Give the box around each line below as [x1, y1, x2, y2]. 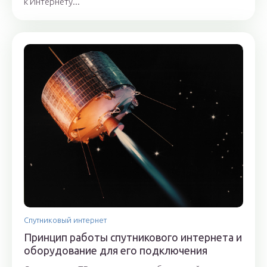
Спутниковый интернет [24, 216, 107, 225]
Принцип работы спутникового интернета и [24, 231, 242, 244]
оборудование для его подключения [24, 244, 207, 257]
